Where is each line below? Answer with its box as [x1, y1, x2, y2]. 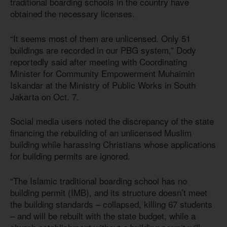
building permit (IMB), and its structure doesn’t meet [10, 185, 207, 199]
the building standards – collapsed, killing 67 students [10, 197, 212, 210]
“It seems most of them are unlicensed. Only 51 [10, 31, 191, 45]
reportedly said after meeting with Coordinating [10, 55, 187, 68]
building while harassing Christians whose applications [10, 138, 216, 151]
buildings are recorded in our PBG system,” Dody [10, 43, 196, 56]
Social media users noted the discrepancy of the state [10, 115, 214, 128]
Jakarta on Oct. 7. [10, 90, 79, 103]
